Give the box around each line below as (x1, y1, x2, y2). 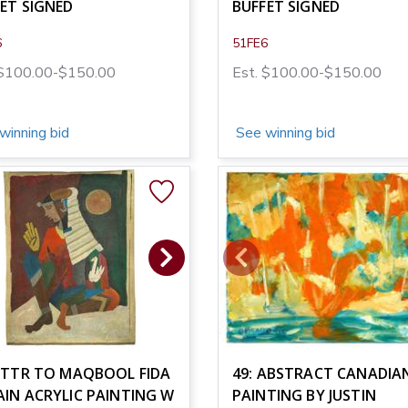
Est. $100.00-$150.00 (232, 62, 382, 83)
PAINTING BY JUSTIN (232, 384, 376, 405)
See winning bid (232, 122, 335, 143)
